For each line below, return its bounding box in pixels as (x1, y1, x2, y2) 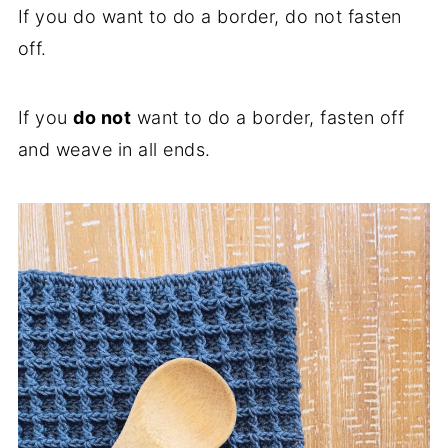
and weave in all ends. (17, 139, 211, 161)
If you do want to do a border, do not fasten (17, 6, 402, 28)
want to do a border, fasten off (131, 107, 405, 129)
